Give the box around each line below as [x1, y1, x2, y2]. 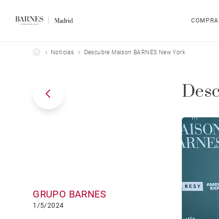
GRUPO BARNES [33, 188, 107, 200]
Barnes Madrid [40, 48, 80, 55]
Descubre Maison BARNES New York [84, 49, 186, 56]
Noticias [51, 49, 74, 56]
